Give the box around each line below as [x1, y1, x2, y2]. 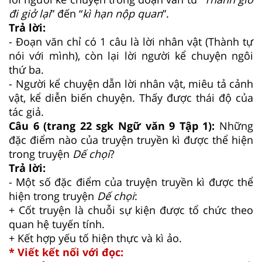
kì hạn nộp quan [82, 6, 163, 20]
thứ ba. [9, 62, 44, 77]
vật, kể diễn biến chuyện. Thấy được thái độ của [9, 90, 253, 105]
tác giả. [9, 104, 50, 119]
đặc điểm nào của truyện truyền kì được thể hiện [9, 132, 253, 147]
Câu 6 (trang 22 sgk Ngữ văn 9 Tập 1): [9, 118, 219, 133]
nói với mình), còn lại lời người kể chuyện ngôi [9, 48, 253, 63]
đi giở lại [9, 6, 51, 20]
